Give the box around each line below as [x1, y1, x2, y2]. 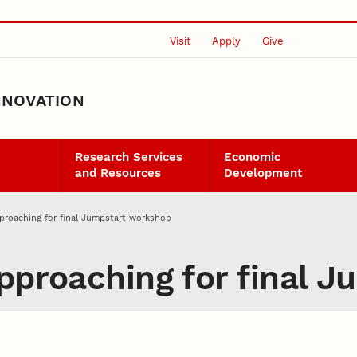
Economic [223, 150, 280, 165]
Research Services [75, 150, 183, 165]
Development [223, 166, 302, 181]
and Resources [75, 166, 162, 181]
